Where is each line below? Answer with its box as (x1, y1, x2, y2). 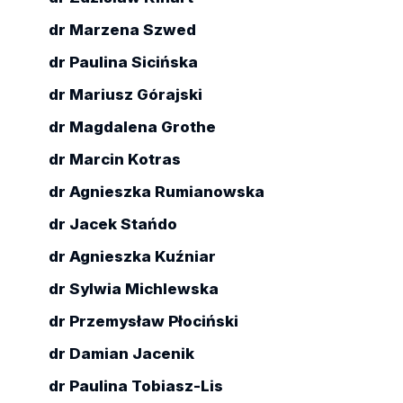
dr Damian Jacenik (48, 345, 194, 363)
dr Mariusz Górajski (48, 85, 202, 104)
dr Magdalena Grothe (48, 118, 216, 137)
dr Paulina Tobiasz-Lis (48, 377, 223, 396)
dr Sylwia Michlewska (48, 280, 219, 299)
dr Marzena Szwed (48, 21, 196, 40)
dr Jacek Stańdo (48, 215, 177, 234)
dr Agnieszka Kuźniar (48, 247, 216, 266)
